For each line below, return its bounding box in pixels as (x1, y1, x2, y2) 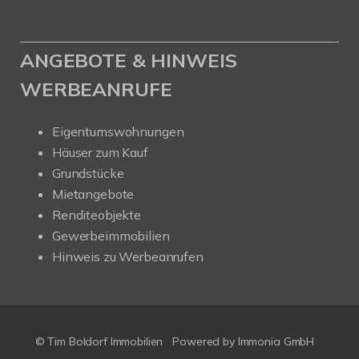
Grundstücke (52, 165, 124, 181)
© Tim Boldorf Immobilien (34, 334, 163, 349)
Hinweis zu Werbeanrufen (52, 248, 204, 264)
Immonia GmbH (237, 334, 315, 349)
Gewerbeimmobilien (52, 228, 170, 244)
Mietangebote (52, 186, 135, 202)
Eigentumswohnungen (52, 123, 184, 139)
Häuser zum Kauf (52, 144, 148, 160)
